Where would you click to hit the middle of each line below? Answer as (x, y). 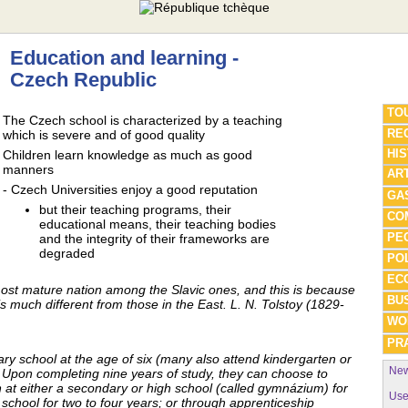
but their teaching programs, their (135, 209)
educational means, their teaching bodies (158, 224)
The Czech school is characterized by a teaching (143, 120)
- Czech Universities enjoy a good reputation (130, 189)
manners (28, 169)
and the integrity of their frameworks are (154, 239)
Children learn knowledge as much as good (127, 155)
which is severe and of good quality (104, 135)
